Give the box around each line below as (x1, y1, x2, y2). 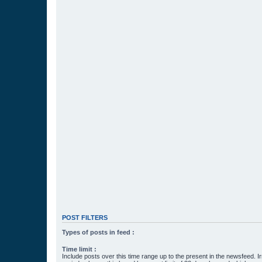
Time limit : (62, 245, 96, 253)
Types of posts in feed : (62, 228, 135, 236)
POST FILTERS (62, 214, 108, 222)
